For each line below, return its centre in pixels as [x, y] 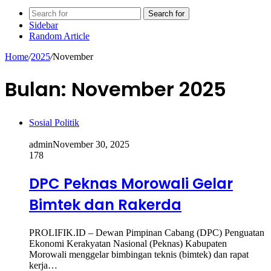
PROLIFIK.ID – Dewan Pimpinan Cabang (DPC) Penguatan [147, 232]
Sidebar [44, 25]
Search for [166, 14]
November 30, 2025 [91, 144]
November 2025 [149, 90]
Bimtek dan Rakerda [105, 204]
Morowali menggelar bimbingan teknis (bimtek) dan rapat [139, 254]
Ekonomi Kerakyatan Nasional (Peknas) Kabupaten [128, 243]
